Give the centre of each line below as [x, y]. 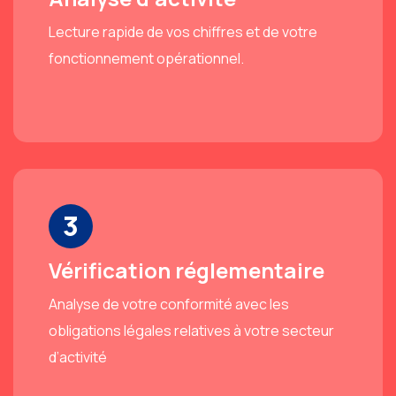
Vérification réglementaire [187, 270]
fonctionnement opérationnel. [146, 58]
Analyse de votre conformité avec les [169, 304]
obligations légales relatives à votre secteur [191, 330]
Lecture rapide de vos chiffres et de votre [183, 31]
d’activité [78, 357]
